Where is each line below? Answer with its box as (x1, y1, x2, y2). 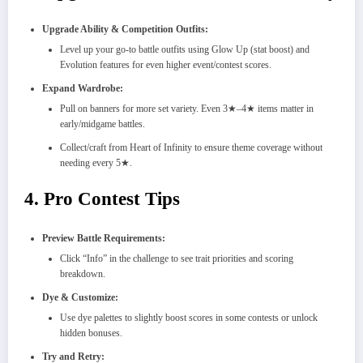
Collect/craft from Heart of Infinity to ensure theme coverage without (60, 142, 322, 154)
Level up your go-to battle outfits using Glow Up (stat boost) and (60, 44, 310, 56)
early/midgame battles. (60, 118, 145, 130)
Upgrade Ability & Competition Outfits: (42, 23, 208, 36)
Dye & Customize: (42, 291, 118, 303)
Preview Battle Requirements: (42, 232, 165, 244)
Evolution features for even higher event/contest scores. (60, 59, 271, 71)
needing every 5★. (60, 157, 132, 169)
